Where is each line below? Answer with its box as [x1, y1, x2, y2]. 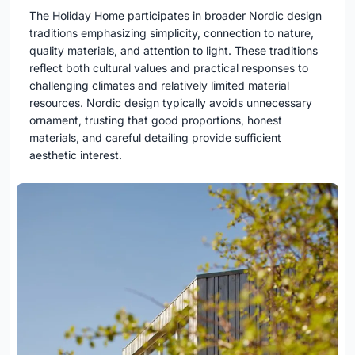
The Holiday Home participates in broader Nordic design [29, 8, 322, 22]
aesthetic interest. [29, 147, 122, 162]
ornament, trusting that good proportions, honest [29, 113, 282, 127]
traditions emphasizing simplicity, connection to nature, [29, 25, 314, 40]
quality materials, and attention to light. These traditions [29, 43, 318, 57]
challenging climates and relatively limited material [29, 78, 289, 92]
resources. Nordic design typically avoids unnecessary [29, 95, 312, 109]
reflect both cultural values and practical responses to [29, 60, 308, 74]
